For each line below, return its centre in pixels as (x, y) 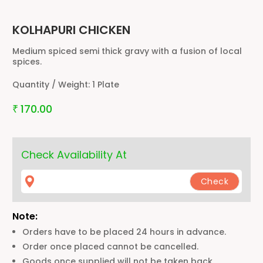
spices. (27, 61)
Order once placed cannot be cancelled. (110, 246)
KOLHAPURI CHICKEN (71, 30)
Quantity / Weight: (52, 84)
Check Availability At (74, 154)
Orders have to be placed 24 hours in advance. (124, 232)
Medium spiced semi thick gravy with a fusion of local (127, 51)
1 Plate (106, 84)
